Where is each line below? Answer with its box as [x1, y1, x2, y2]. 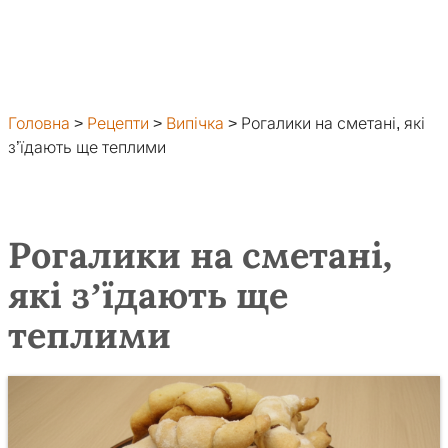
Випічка [166, 115, 224, 132]
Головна [8, 115, 70, 132]
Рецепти [87, 115, 149, 132]
